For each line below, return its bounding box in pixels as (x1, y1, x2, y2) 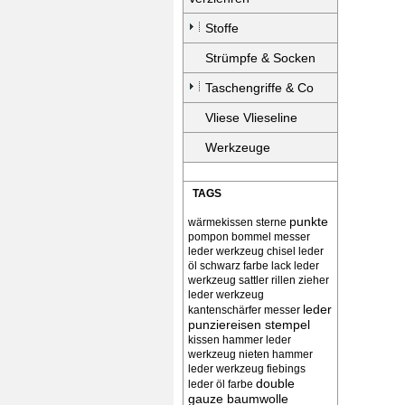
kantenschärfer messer (188, 304, 300, 316)
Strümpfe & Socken (205, 51, 316, 65)
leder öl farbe (188, 378, 253, 391)
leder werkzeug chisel (188, 245, 296, 258)
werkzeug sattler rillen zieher (188, 274, 329, 287)
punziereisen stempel (188, 317, 310, 332)
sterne (256, 216, 287, 229)
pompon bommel (188, 231, 271, 243)
